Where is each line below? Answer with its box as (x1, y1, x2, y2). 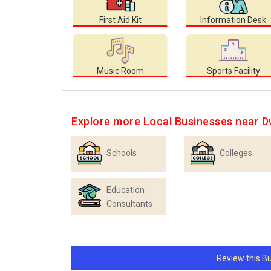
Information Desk (200, 15, 266, 25)
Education (106, 185, 145, 195)
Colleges (220, 148, 252, 158)
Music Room (96, 66, 144, 76)
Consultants (106, 199, 152, 209)
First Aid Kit (99, 15, 142, 25)
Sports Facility (206, 66, 260, 76)
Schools (106, 148, 137, 158)
